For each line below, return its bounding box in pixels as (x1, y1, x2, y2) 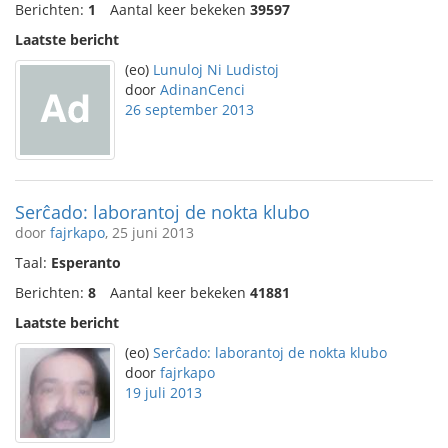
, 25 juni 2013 (105, 223, 194, 242)
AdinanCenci (160, 80, 245, 99)
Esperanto (51, 253, 121, 272)
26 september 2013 (125, 100, 254, 119)
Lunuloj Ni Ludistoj (153, 60, 279, 79)
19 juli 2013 (125, 383, 202, 402)
